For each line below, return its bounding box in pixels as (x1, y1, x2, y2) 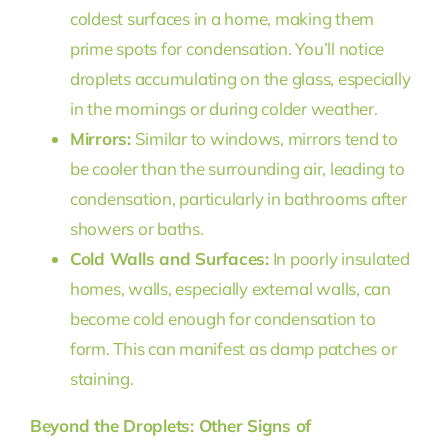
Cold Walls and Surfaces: (69, 247, 269, 269)
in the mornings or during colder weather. (69, 97, 378, 119)
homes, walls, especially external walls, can (69, 277, 391, 299)
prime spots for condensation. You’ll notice (69, 37, 385, 59)
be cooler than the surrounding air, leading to (69, 157, 405, 179)
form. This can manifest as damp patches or (69, 337, 397, 359)
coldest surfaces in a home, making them (69, 7, 375, 29)
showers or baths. (69, 217, 204, 239)
